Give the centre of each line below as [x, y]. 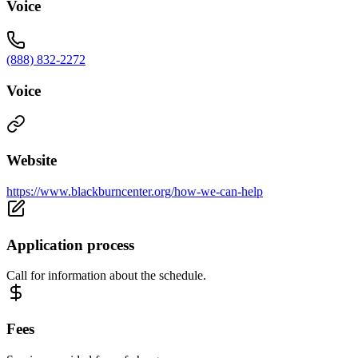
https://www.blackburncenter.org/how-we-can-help [135, 191]
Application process [70, 245]
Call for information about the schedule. [106, 276]
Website [32, 161]
